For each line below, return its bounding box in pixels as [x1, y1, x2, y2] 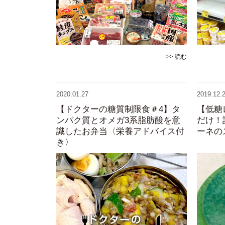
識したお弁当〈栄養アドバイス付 [56, 127, 184, 136]
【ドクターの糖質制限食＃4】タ [56, 104, 180, 114]
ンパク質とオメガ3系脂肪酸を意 [56, 116, 180, 125]
